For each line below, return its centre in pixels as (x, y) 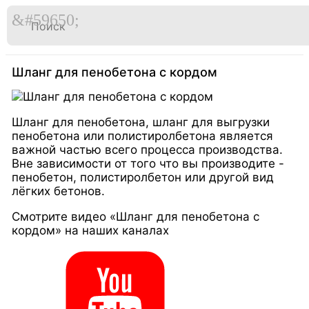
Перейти (29, 27)
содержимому (46, 54)
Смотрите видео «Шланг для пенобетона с (136, 216)
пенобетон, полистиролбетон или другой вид (143, 177)
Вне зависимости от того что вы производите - (148, 163)
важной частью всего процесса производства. (148, 149)
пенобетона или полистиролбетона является (143, 136)
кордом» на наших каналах (91, 230)
